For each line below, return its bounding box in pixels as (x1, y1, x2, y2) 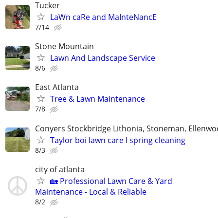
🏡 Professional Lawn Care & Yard (50, 175, 172, 186)
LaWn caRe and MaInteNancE (50, 12, 157, 23)
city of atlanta (35, 163, 85, 175)
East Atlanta (35, 82, 79, 93)
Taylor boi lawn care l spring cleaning (50, 134, 185, 145)
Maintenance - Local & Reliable (35, 186, 146, 197)
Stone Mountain (35, 41, 94, 52)
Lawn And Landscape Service (50, 53, 155, 64)
